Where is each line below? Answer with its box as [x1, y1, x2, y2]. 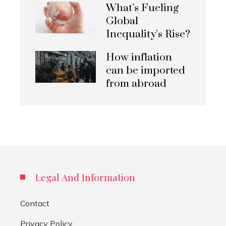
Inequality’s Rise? [106, 27, 190, 41]
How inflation [106, 50, 172, 64]
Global [106, 14, 138, 28]
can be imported [106, 64, 185, 77]
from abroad [106, 77, 166, 90]
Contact [20, 198, 49, 208]
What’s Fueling [106, 1, 179, 15]
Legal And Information [35, 170, 135, 184]
